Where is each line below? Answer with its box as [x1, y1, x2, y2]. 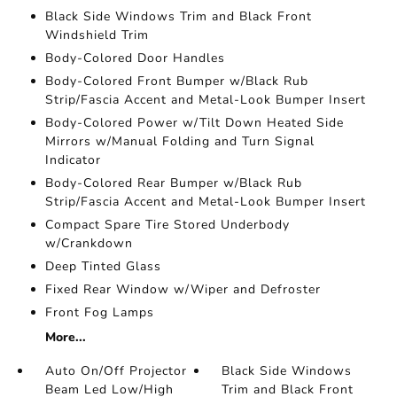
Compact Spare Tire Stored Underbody [44, 216, 290, 233]
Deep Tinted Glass [44, 258, 161, 275]
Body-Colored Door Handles [44, 50, 225, 66]
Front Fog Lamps [44, 304, 154, 321]
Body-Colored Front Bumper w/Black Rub [44, 73, 308, 90]
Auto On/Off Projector [44, 362, 187, 379]
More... [44, 329, 86, 346]
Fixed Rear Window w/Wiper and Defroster [44, 281, 321, 298]
